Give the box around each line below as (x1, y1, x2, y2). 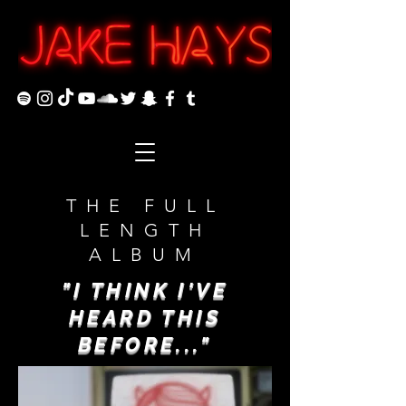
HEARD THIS (69, 305, 221, 329)
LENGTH (79, 219, 211, 241)
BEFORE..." (78, 333, 212, 356)
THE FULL (65, 195, 225, 217)
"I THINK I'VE (61, 278, 229, 302)
